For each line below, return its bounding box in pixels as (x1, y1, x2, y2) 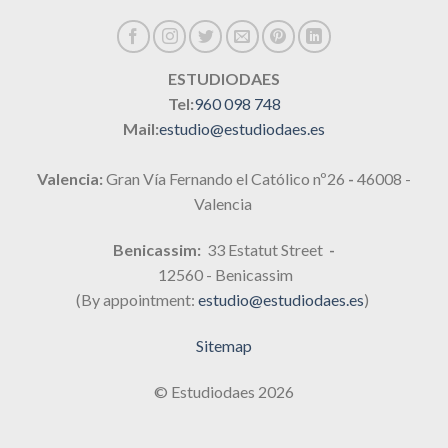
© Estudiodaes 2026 (154, 381, 294, 401)
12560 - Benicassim (155, 265, 293, 285)
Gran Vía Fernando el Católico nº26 (106, 169, 348, 189)
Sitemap (196, 335, 252, 355)
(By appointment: (76, 290, 198, 310)
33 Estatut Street (207, 240, 329, 260)
